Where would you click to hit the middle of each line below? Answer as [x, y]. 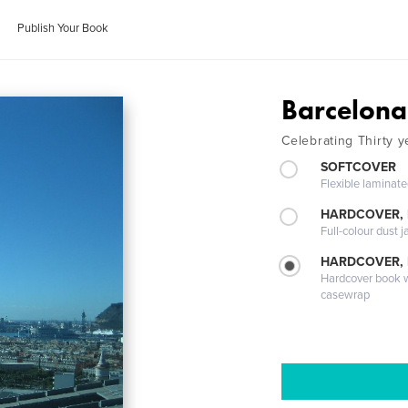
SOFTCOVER [359, 167]
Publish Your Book [63, 28]
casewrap [346, 295]
